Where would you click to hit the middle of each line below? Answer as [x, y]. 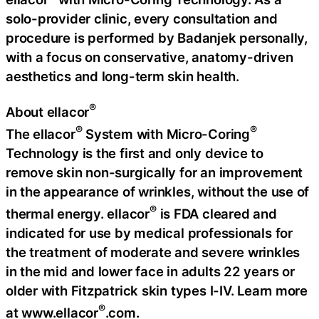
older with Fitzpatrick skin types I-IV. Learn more [157, 291]
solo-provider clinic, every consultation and [142, 19]
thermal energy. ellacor [78, 214]
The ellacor [41, 134]
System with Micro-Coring [166, 134]
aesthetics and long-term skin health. [122, 77]
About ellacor [48, 111]
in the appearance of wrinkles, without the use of [158, 191]
